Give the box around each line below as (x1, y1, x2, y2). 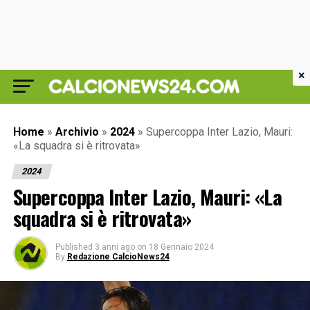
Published (55, 242, 93, 252)
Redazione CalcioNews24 (66, 252, 170, 262)
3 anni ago (94, 242, 135, 252)
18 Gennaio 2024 (148, 242, 214, 252)
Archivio (55, 125, 99, 138)
